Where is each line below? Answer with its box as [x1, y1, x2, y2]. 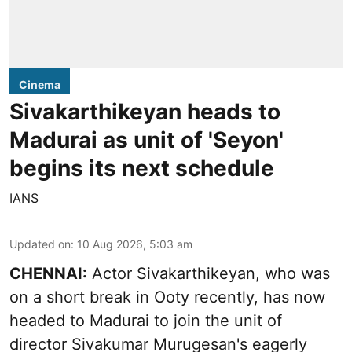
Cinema [19, 77, 60, 91]
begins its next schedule [9, 154, 274, 181]
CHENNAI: [9, 263, 87, 283]
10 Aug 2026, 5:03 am [77, 236, 192, 251]
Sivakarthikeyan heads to [9, 97, 280, 125]
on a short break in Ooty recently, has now [9, 287, 325, 306]
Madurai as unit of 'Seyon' [9, 126, 284, 153]
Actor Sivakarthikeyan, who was [87, 263, 330, 283]
